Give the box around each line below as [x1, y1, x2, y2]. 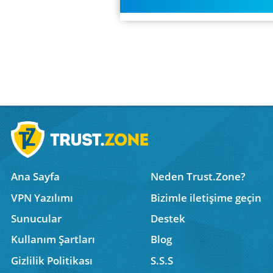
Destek [150, 211, 185, 226]
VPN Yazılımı [11, 190, 74, 205]
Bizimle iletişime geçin [150, 190, 261, 205]
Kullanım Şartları [11, 232, 96, 247]
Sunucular [11, 211, 62, 226]
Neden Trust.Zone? [150, 169, 246, 184]
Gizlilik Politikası [11, 253, 93, 268]
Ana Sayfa [11, 169, 60, 184]
